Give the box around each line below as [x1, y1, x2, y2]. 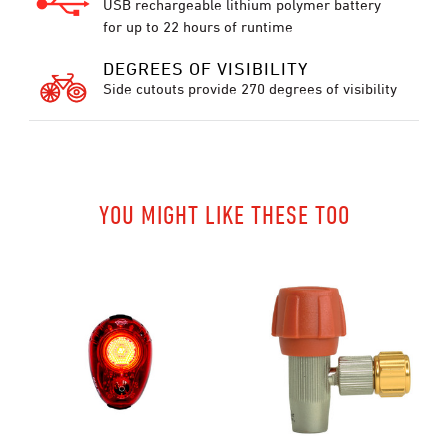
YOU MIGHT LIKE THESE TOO [98, 200, 350, 229]
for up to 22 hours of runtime [102, 18, 293, 35]
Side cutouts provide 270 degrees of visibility [102, 80, 397, 97]
